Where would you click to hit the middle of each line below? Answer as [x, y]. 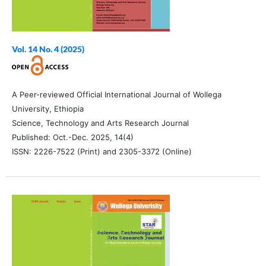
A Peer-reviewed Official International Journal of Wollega [116, 95]
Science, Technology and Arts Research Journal [100, 123]
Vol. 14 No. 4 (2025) [48, 49]
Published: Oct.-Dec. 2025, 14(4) [74, 137]
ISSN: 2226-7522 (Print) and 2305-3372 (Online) [102, 152]
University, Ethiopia [47, 109]
